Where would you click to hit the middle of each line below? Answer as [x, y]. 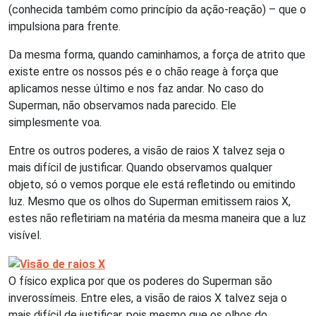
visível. [26, 235]
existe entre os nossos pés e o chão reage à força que [144, 72]
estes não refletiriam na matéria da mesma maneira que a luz [157, 218]
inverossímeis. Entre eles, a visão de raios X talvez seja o [148, 298]
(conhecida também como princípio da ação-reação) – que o [157, 10]
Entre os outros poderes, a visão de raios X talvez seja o [147, 151]
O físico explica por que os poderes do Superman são [140, 281]
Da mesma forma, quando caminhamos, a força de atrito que [157, 55]
